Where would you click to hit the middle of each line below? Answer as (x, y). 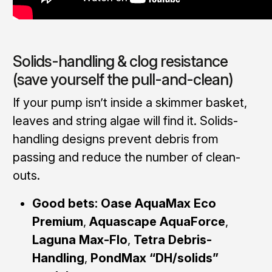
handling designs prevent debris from (115, 139)
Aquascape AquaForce (157, 221)
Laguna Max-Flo (80, 240)
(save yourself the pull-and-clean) (123, 79)
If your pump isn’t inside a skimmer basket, (130, 102)
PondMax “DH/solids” (154, 258)
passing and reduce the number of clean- (126, 157)
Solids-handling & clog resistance (120, 61)
